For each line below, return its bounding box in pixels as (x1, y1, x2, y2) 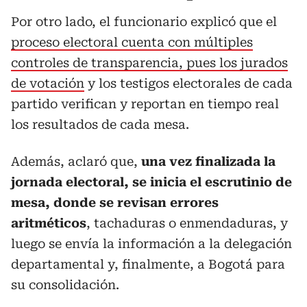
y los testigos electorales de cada (84, 75, 293, 90)
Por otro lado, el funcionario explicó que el (11, 14, 277, 29)
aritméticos (11, 215, 86, 230)
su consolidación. (11, 277, 119, 292)
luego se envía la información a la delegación (11, 236, 292, 251)
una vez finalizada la (141, 153, 275, 169)
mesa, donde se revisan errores (11, 195, 219, 210)
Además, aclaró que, (11, 153, 141, 169)
